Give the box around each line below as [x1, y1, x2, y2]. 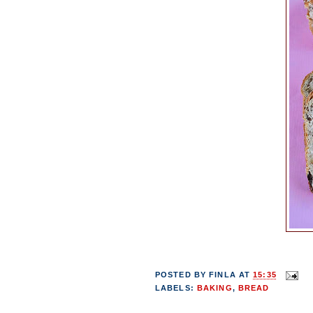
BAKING [196, 283, 233, 292]
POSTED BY [155, 270, 210, 279]
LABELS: [155, 283, 197, 292]
